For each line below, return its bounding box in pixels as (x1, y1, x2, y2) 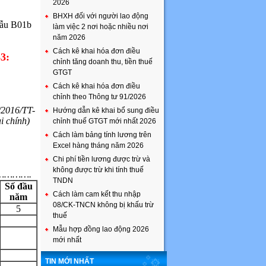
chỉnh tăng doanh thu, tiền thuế (53, 58, 153, 66)
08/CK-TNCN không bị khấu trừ (53, 201, 154, 209)
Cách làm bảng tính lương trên (53, 131, 151, 139)
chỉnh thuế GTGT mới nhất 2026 (53, 117, 156, 125)
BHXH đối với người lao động (53, 12, 148, 20)
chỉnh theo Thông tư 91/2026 (53, 93, 146, 101)
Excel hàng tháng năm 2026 (53, 141, 144, 150)
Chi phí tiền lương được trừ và (53, 155, 150, 163)
